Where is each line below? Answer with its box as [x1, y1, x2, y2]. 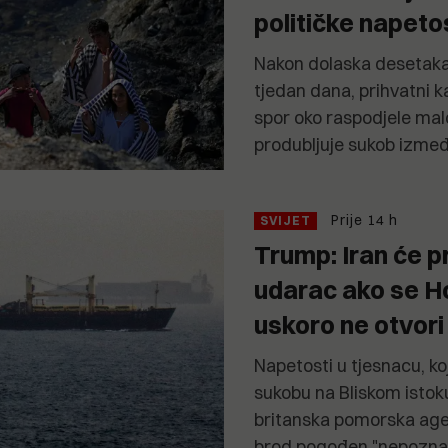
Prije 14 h [331, 211, 398, 230]
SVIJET [260, 213, 311, 229]
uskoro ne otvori [254, 309, 444, 341]
